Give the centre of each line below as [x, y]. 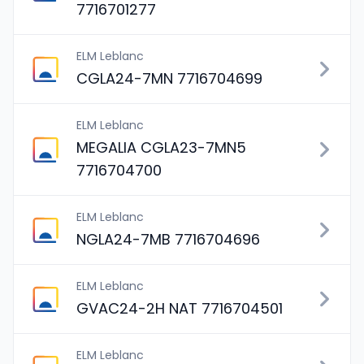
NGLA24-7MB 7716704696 [168, 239]
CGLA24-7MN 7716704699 [169, 78]
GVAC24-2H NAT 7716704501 [180, 308]
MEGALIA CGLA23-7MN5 [161, 147]
